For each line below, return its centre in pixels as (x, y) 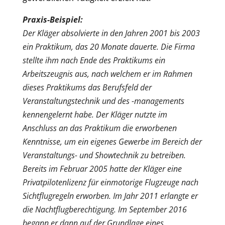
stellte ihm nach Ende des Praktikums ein (94, 61)
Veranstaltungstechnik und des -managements (103, 101)
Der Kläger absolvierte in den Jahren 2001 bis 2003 (111, 33)
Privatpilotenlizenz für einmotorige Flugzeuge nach (110, 183)
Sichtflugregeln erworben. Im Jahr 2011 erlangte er (110, 196)
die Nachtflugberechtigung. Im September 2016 (104, 210)
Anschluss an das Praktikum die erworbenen (99, 128)
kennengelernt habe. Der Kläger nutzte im (95, 115)
